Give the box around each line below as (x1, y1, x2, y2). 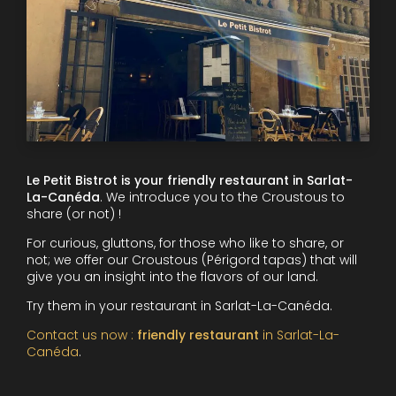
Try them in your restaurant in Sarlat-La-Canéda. (27, 296, 332, 315)
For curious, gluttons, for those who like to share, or (27, 233, 344, 252)
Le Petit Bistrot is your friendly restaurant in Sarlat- (27, 171, 353, 189)
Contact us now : (27, 325, 133, 344)
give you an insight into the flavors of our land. (27, 267, 318, 286)
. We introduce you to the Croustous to (100, 187, 345, 206)
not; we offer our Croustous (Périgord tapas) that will (27, 250, 357, 269)
